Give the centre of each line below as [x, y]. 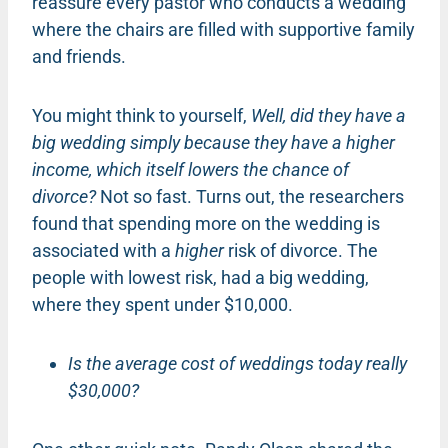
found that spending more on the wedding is [206, 223]
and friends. [79, 56]
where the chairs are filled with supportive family [223, 29]
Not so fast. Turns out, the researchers [252, 196]
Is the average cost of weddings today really [237, 363]
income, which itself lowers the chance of [190, 169]
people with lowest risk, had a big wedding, [200, 277]
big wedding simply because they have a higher [213, 142]
